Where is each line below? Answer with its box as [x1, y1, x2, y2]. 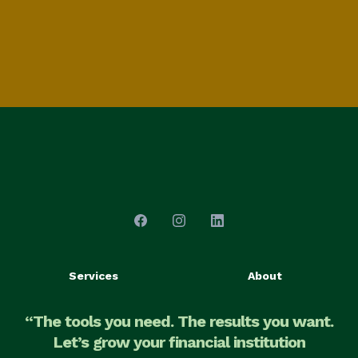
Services [69, 269, 118, 283]
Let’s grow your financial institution [53, 332, 305, 352]
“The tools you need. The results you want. [25, 312, 333, 332]
